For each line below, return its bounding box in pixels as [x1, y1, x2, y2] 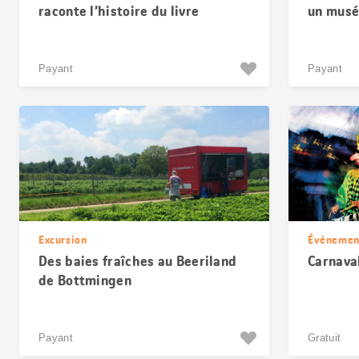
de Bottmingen [38, 271, 131, 290]
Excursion [38, 232, 87, 247]
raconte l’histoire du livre [38, 2, 200, 21]
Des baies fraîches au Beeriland [38, 252, 237, 271]
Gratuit [308, 332, 341, 344]
